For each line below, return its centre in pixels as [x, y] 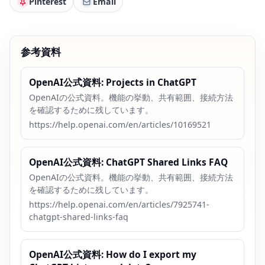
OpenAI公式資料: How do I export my [113, 254]
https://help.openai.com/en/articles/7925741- [119, 204]
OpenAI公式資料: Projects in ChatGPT [113, 82]
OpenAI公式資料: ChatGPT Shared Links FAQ [129, 162]
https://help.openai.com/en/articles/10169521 [120, 124]
